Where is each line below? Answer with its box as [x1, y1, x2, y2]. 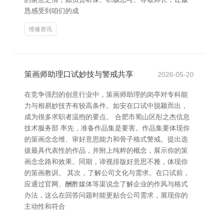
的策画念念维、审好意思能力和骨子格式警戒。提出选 [24, 135, 188, 143]
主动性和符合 [24, 202, 65, 210]
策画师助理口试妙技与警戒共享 [24, 70, 133, 78]
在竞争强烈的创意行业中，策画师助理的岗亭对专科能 [24, 91, 188, 98]
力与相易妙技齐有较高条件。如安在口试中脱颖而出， [24, 102, 188, 109]
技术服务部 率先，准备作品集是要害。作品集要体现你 [24, 124, 190, 132]
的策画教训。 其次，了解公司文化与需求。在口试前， [24, 169, 190, 177]
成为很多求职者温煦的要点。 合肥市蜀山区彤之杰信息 [24, 113, 190, 121]
